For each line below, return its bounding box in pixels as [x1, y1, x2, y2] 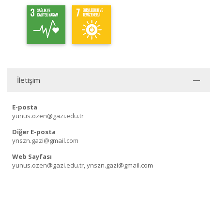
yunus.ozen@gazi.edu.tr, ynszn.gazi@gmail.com [12, 161, 153, 170]
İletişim [17, 75, 40, 85]
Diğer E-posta [12, 127, 56, 136]
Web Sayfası [12, 152, 52, 161]
